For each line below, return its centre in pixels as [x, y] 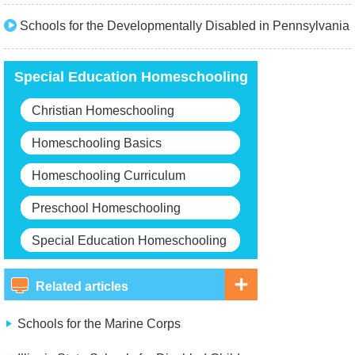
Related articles [82, 286]
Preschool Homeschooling [106, 208]
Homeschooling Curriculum [109, 176]
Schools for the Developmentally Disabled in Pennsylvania [185, 26]
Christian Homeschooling [103, 111]
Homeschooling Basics [97, 143]
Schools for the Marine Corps [99, 324]
